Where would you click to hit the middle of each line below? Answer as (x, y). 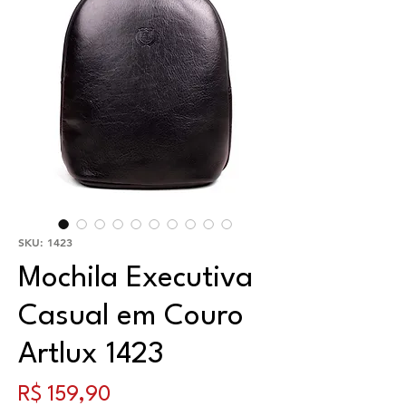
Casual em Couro (131, 316)
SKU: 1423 (45, 242)
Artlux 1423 (91, 354)
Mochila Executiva (135, 278)
